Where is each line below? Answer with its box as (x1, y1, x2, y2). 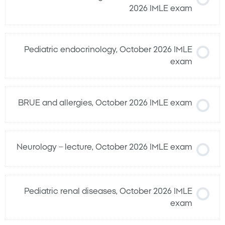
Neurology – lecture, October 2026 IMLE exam (17, 143, 192, 152)
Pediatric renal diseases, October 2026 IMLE (24, 187, 192, 196)
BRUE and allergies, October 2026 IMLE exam (18, 99, 192, 107)
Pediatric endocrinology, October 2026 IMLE (24, 46, 192, 54)
